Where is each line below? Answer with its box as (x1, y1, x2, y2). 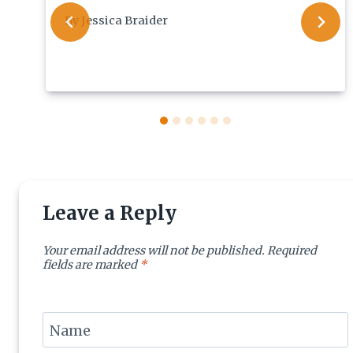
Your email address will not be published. (43, 243, 265, 258)
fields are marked (43, 257, 139, 272)
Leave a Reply (43, 200, 176, 225)
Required (267, 243, 317, 258)
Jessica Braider (81, 13, 169, 28)
